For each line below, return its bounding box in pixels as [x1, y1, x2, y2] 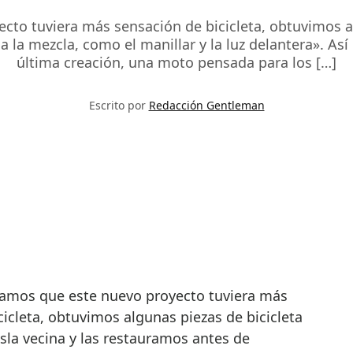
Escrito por [88, 98, 149, 113]
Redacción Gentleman [148, 98, 265, 113]
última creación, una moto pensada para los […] [17, 53, 336, 72]
